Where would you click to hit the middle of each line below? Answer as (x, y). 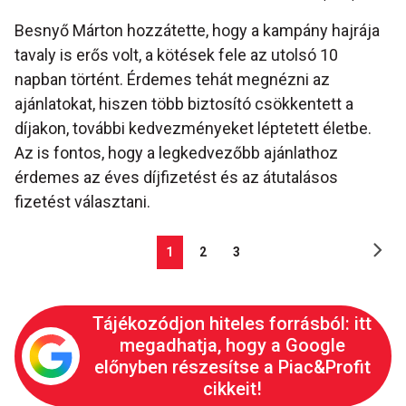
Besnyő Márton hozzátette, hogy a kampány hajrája (197, 30)
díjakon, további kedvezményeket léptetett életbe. (193, 128)
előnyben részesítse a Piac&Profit (232, 367)
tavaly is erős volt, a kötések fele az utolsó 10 (176, 54)
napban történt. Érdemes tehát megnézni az (172, 79)
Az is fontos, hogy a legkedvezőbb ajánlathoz (176, 152)
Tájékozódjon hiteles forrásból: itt (232, 323)
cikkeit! (232, 388)
